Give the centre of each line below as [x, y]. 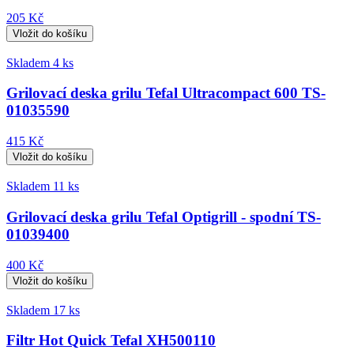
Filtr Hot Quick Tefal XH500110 [111, 341]
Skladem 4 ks [40, 62]
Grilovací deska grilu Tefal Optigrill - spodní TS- [164, 217]
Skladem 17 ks [43, 310]
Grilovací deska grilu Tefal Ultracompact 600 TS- [166, 93]
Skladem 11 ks [43, 186]
